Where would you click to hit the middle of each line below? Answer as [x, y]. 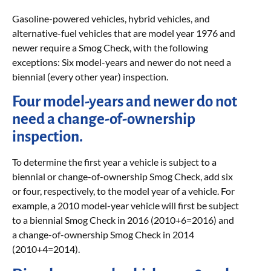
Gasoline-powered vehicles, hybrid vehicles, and [111, 18]
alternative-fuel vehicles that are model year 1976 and [124, 33]
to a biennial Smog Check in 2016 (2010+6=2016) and [123, 220]
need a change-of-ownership [104, 119]
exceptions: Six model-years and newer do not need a [122, 62]
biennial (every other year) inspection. [90, 77]
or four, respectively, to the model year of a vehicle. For [123, 191]
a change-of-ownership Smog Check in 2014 [103, 235]
